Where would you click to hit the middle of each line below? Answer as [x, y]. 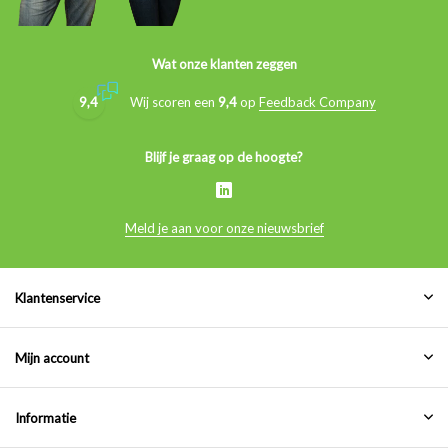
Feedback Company [317, 102]
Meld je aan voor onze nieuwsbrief [224, 227]
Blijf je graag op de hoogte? [224, 156]
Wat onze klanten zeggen [224, 63]
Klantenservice [57, 297]
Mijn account [52, 357]
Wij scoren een [173, 102]
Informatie [45, 417]
